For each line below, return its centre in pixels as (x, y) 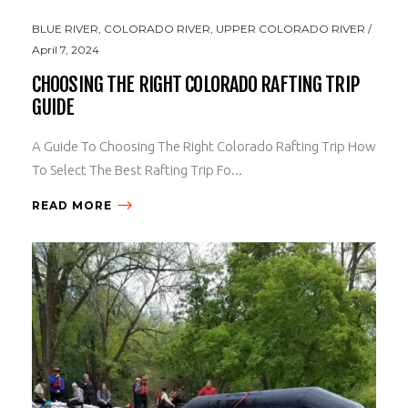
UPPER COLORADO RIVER (291, 28)
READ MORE (72, 205)
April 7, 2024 (66, 49)
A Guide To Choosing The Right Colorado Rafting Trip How (204, 146)
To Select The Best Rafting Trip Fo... (137, 169)
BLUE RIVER (65, 28)
